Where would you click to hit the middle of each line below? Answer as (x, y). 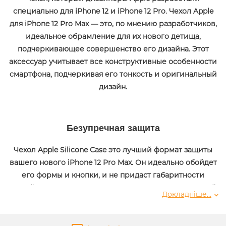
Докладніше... (187, 194)
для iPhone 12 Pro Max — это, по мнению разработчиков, (113, 24)
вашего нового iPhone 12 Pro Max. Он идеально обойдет (113, 162)
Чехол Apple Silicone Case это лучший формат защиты (113, 150)
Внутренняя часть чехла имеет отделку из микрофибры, (113, 207)
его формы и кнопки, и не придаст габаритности (113, 175)
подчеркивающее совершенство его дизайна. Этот (113, 49)
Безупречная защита (113, 128)
